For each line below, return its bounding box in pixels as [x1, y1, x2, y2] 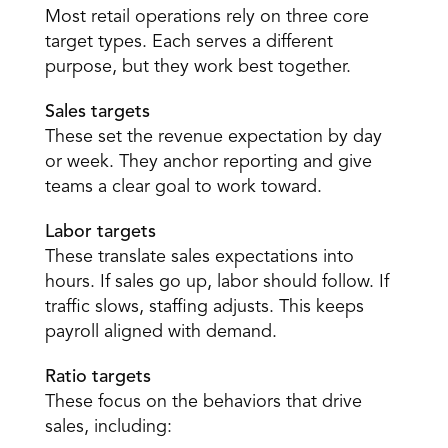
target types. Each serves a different [44, 33, 333, 51]
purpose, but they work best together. [44, 58, 356, 76]
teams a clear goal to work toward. [44, 178, 327, 196]
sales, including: [44, 418, 177, 436]
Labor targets [44, 223, 156, 241]
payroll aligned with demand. [44, 323, 282, 341]
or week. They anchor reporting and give [44, 153, 372, 171]
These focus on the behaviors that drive [44, 393, 362, 411]
